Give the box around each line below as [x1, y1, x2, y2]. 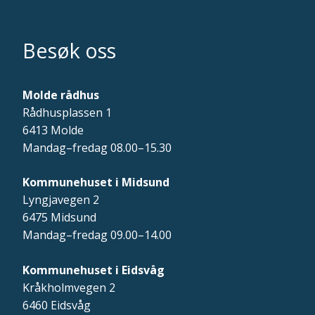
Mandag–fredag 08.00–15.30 [22, 140, 172, 156]
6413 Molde [22, 122, 84, 139]
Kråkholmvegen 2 [22, 280, 115, 296]
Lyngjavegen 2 [22, 192, 99, 208]
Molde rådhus [22, 87, 99, 103]
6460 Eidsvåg [22, 297, 91, 314]
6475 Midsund [22, 210, 96, 226]
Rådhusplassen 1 [22, 105, 112, 121]
